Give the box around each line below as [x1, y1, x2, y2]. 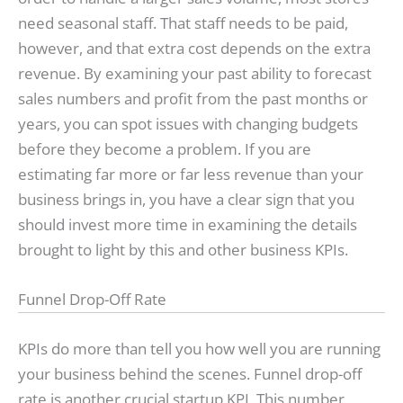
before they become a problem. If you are [18, 139, 311, 160]
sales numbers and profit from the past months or [18, 88, 368, 110]
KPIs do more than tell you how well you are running [18, 337, 381, 359]
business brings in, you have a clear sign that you [18, 189, 354, 210]
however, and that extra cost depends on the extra [18, 38, 371, 59]
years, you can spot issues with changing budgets [18, 113, 358, 135]
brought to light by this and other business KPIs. [18, 239, 348, 261]
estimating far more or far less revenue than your [18, 164, 363, 185]
